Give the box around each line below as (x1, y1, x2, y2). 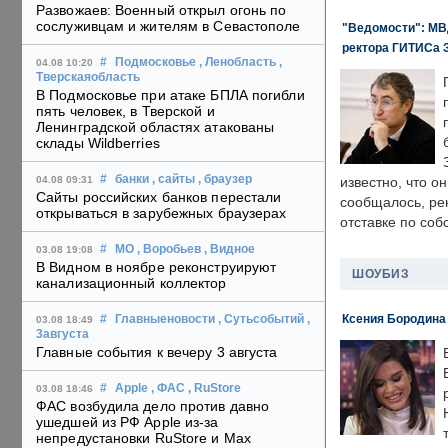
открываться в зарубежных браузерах (36, 205, 287, 222)
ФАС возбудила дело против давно (36, 398, 270, 415)
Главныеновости (115, 313, 215, 326)
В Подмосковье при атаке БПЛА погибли (36, 87, 305, 104)
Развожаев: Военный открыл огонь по (36, 2, 287, 19)
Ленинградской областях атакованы (36, 119, 275, 136)
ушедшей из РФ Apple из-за (36, 414, 219, 431)
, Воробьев (137, 243, 201, 256)
